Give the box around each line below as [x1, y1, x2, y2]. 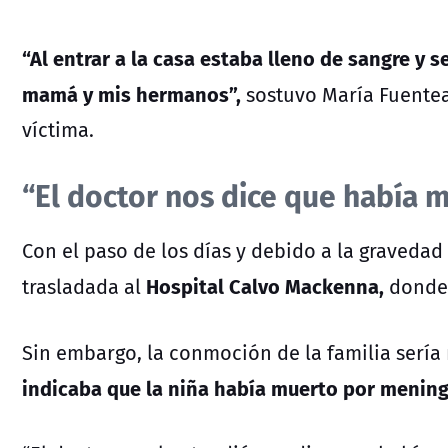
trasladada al [22, 272, 146, 302]
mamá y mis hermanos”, [22, 78, 241, 110]
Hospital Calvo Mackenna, [146, 270, 384, 302]
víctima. [22, 115, 94, 145]
